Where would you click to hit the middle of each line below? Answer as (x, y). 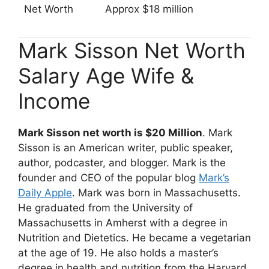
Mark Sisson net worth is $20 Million (110, 133)
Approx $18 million (149, 9)
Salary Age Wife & (106, 76)
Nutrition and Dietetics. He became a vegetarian (134, 238)
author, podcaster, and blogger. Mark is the (122, 163)
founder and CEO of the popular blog (108, 178)
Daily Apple (45, 193)
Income (54, 101)
